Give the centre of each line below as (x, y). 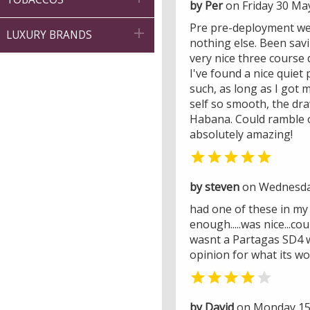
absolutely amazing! (241, 134)
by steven (215, 186)
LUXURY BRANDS (49, 35)
